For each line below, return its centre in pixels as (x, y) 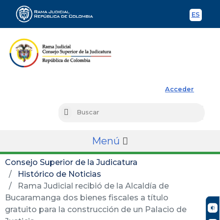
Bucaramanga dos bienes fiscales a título (87, 197)
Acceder (180, 89)
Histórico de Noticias (59, 174)
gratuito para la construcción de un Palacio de (96, 209)
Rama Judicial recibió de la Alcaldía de (92, 186)
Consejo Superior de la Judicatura (71, 162)
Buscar (79, 113)
